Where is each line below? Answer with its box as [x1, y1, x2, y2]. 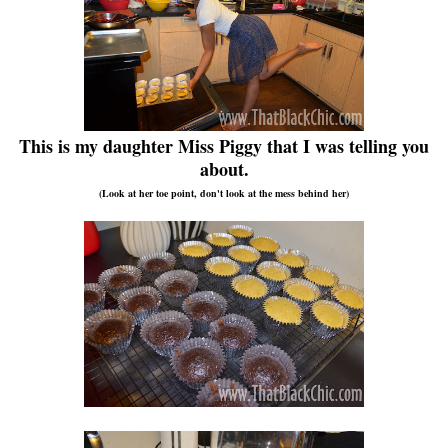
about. [199, 156, 249, 183]
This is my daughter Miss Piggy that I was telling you [19, 133, 429, 160]
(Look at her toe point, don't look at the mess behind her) [99, 186, 349, 201]
